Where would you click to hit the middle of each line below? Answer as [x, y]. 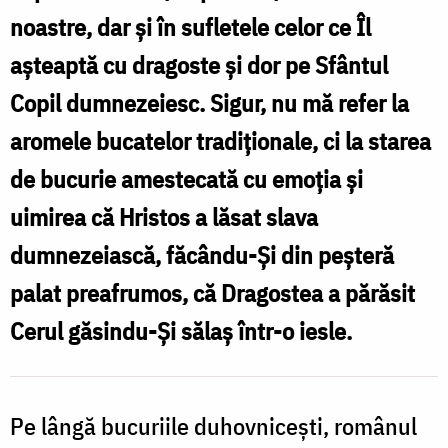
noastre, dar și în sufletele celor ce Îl [190, 26]
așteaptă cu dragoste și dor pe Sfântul [199, 64]
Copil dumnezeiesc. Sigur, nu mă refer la [209, 102]
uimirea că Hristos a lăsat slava [164, 216]
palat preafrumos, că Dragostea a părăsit [212, 292]
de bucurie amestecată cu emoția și [186, 178]
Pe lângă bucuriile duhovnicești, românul [213, 425]
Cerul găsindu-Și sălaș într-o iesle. [181, 330]
